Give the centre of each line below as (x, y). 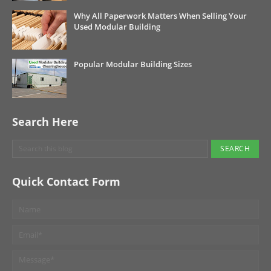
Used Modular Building (117, 27)
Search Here (45, 122)
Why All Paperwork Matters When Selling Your (160, 16)
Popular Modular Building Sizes (133, 64)
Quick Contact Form (66, 182)
